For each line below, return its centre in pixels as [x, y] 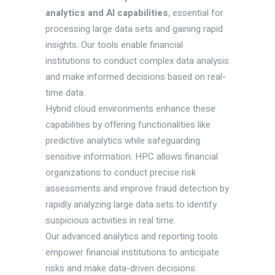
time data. [65, 93]
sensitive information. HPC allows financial [132, 157]
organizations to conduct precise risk [121, 173]
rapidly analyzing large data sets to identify [131, 205]
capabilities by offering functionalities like [128, 125]
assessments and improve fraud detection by [137, 189]
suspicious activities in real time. [110, 221]
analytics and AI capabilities [107, 13]
